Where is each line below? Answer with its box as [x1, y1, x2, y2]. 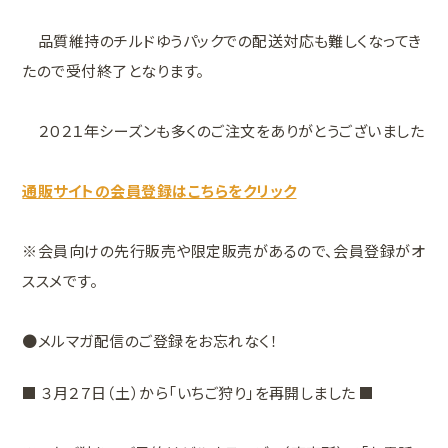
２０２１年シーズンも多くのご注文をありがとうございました [22, 119, 425, 141]
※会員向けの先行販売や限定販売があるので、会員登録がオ [22, 239, 426, 261]
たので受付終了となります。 [22, 59, 205, 81]
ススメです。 [22, 269, 99, 291]
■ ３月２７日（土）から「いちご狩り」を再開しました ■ [22, 382, 375, 404]
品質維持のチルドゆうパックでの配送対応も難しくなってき [22, 29, 422, 51]
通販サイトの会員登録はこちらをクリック [22, 179, 297, 201]
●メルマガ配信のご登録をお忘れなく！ [22, 329, 279, 351]
